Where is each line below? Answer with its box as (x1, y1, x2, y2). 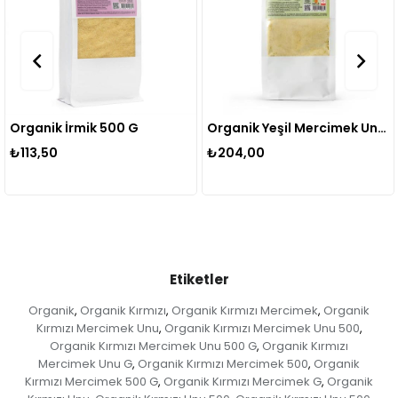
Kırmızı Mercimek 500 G (25, 373, 158, 391)
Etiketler (169, 270, 229, 290)
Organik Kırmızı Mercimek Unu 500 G (50, 338, 257, 355)
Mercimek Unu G (38, 355, 132, 373)
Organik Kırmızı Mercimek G (163, 373, 322, 391)
